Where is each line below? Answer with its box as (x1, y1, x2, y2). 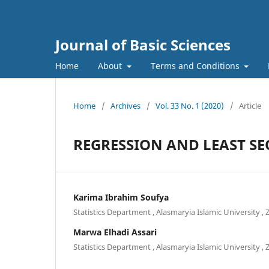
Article (239, 100, 261, 111)
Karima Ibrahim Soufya (73, 191, 169, 203)
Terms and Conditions (150, 59, 242, 71)
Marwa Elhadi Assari (73, 226, 157, 238)
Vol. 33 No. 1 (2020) (156, 100, 224, 111)
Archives (110, 100, 141, 111)
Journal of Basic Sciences (55, 35, 231, 55)
